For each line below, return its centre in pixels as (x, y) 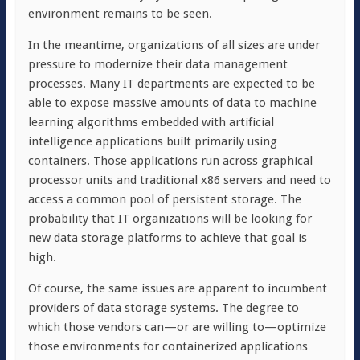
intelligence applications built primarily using (152, 142)
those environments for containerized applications (168, 347)
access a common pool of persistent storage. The (164, 200)
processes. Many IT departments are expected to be (171, 84)
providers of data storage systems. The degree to (163, 308)
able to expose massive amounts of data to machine (172, 103)
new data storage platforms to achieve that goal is (167, 238)
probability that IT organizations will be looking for (170, 219)
